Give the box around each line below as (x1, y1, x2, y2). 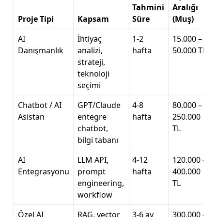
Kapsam (77, 14, 109, 24)
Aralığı (172, 2, 198, 13)
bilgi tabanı (77, 135, 118, 145)
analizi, (77, 45, 103, 56)
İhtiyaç (77, 33, 102, 44)
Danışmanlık (18, 45, 63, 56)
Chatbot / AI (18, 100, 62, 110)
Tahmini (132, 2, 164, 13)
